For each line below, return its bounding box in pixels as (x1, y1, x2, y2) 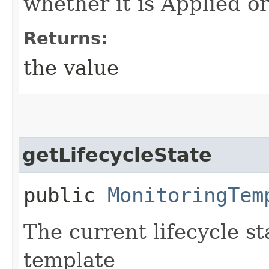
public (23, 183, 107, 207)
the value (23, 55, 119, 80)
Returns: (23, 28, 108, 49)
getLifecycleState (22, 144, 212, 166)
